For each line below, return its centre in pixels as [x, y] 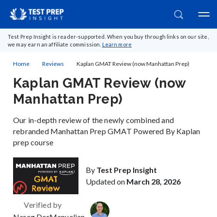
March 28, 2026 [154, 182]
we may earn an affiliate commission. [55, 44]
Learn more [117, 44]
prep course [33, 142]
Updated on [106, 182]
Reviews [53, 64]
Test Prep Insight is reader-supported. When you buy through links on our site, [108, 37]
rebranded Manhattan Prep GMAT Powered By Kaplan [107, 131]
